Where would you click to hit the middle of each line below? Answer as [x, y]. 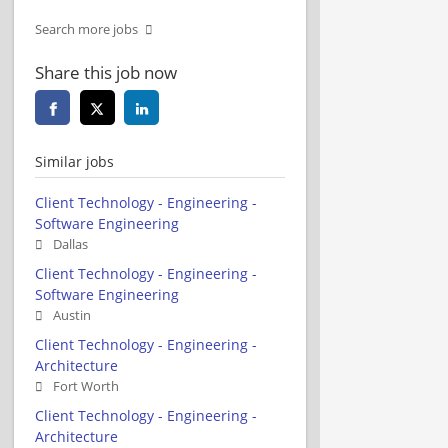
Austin [72, 315]
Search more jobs [86, 29]
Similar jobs [74, 161]
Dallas [70, 244]
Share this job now [106, 72]
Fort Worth [86, 386]
